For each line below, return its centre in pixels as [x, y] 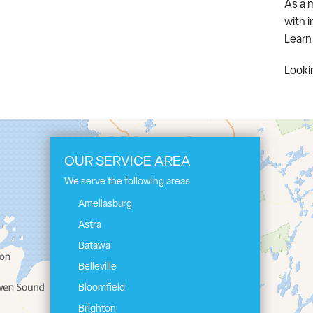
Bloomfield [102, 289]
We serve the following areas [127, 182]
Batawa [94, 247]
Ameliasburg [105, 205]
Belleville [97, 268]
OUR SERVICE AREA [128, 162]
